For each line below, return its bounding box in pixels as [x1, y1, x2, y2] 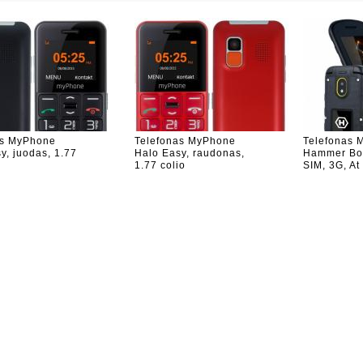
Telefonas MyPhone [135, 135, 236, 147]
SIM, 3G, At [303, 160, 360, 171]
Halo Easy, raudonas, [135, 147, 245, 159]
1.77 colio [135, 160, 186, 171]
